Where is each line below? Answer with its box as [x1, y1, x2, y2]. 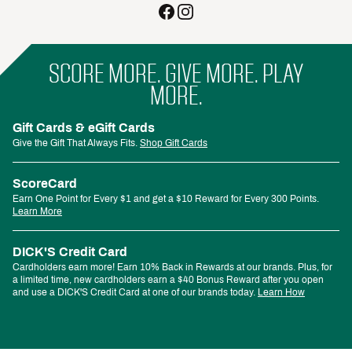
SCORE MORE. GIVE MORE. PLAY [49, 61, 303, 86]
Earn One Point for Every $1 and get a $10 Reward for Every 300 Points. [13, 193, 319, 205]
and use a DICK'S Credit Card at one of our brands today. [13, 287, 255, 299]
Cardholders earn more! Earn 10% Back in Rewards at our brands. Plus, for [13, 262, 332, 273]
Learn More [13, 206, 62, 218]
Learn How [258, 287, 305, 299]
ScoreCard [13, 177, 77, 191]
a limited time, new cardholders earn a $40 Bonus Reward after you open [13, 274, 324, 286]
